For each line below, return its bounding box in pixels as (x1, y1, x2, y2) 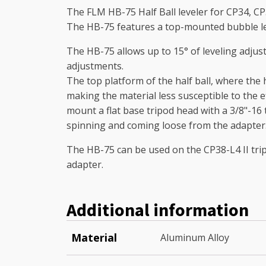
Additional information (66, 198, 249, 221)
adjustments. (66, 59, 123, 72)
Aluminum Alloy (160, 230, 229, 244)
